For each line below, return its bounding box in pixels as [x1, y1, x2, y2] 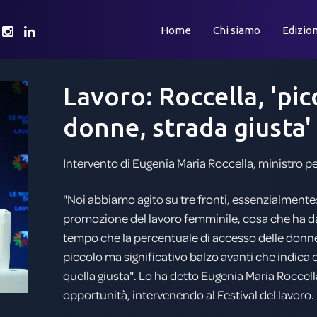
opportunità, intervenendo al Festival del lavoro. [63, 287, 314, 302]
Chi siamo [213, 24, 260, 36]
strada [152, 113, 228, 142]
